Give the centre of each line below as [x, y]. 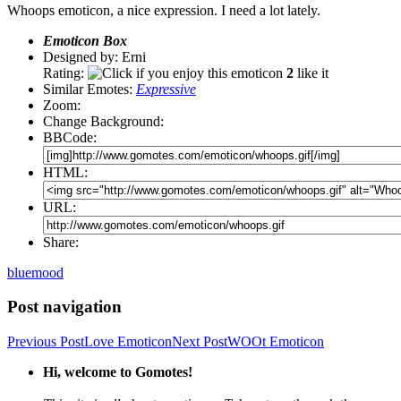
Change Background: [103, 121]
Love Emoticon [128, 342]
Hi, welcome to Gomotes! [118, 372]
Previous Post [46, 342]
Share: [61, 242]
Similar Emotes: [90, 89]
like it [311, 73]
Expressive [166, 89]
